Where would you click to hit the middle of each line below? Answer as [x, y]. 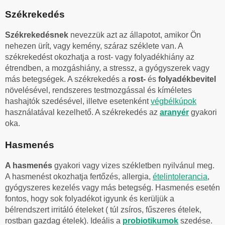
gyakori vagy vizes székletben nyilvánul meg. [134, 166]
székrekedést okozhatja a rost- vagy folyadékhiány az [100, 57]
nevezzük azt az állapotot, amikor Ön [136, 35]
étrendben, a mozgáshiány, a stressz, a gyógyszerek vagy [107, 68]
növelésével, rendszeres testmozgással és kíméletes [98, 90]
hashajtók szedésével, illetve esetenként [78, 101]
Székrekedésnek [38, 35]
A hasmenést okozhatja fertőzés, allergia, [79, 177]
